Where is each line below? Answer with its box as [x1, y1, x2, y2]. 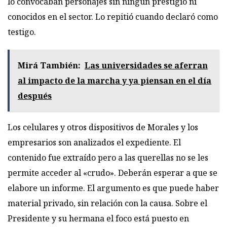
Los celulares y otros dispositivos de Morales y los [8, 122, 198, 133]
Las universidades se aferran [85, 60, 208, 71]
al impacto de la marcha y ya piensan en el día [18, 75, 211, 87]
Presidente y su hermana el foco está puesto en [8, 213, 189, 224]
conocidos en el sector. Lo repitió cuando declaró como [8, 11, 218, 23]
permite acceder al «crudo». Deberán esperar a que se [8, 167, 217, 179]
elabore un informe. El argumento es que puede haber [8, 182, 219, 194]
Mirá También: [18, 60, 81, 71]
